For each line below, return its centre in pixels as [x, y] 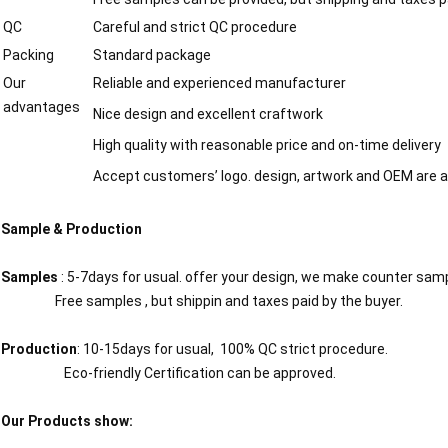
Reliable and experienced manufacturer [219, 83]
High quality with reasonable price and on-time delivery [267, 145]
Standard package [152, 55]
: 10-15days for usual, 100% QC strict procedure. [234, 349]
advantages [41, 107]
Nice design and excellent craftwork [208, 114]
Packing [28, 55]
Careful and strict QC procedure [195, 27]
